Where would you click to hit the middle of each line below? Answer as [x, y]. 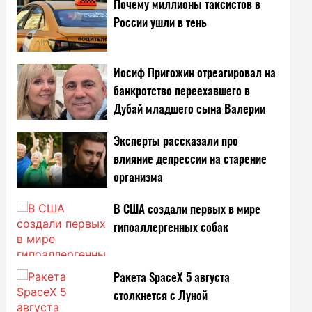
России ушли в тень [161, 23]
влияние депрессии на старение [190, 159]
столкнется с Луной [161, 296]
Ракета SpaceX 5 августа [172, 278]
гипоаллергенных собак [171, 228]
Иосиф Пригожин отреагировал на [195, 73]
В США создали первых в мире [187, 210]
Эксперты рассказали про [176, 141]
